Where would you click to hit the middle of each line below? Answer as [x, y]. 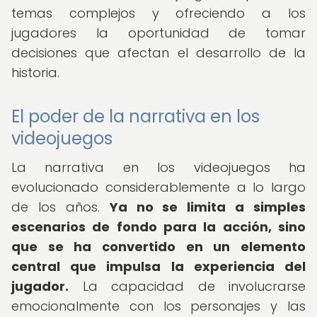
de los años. [60, 207]
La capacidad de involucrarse [187, 286]
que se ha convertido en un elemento [158, 247]
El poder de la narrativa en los [136, 116]
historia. [35, 73]
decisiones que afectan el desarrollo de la [158, 53]
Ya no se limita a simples [207, 207]
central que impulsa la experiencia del [158, 266]
